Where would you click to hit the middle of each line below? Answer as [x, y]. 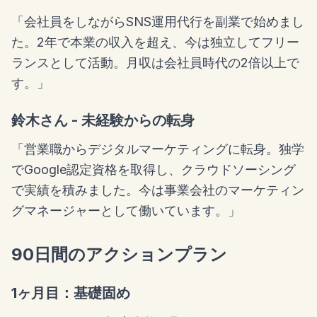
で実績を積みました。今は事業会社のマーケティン [158, 190]
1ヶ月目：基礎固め [71, 293]
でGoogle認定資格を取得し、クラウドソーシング [154, 169]
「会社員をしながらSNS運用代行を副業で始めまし [158, 21]
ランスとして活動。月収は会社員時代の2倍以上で [155, 62]
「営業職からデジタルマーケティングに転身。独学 [158, 149]
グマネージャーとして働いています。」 [126, 210]
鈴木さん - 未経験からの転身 [103, 120]
